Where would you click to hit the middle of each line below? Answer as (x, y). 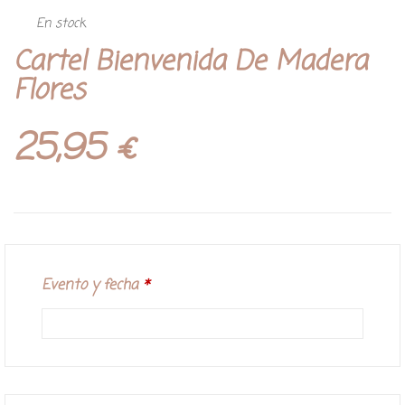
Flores (49, 92)
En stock (61, 24)
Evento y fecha (90, 286)
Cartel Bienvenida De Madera (190, 63)
